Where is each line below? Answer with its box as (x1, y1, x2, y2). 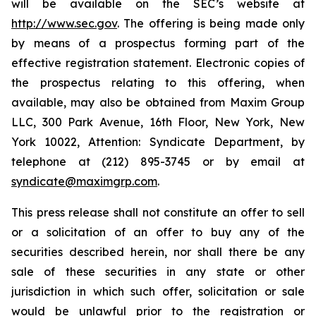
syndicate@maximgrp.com (11, 174, 157, 188)
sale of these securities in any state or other (11, 265, 305, 279)
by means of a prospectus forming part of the (11, 36, 305, 50)
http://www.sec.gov (11, 16, 117, 30)
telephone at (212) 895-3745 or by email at (11, 154, 305, 169)
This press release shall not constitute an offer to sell (11, 205, 305, 219)
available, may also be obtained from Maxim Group (11, 95, 305, 109)
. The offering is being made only (117, 16, 305, 30)
